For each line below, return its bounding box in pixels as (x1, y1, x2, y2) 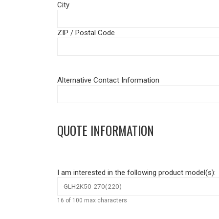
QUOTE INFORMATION (57, 121, 154, 140)
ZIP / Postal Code (57, 28, 115, 38)
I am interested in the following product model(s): (57, 168, 216, 177)
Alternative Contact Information (57, 76, 159, 85)
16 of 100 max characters (57, 197, 127, 204)
